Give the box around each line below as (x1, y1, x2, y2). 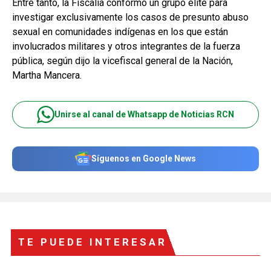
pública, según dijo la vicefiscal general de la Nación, (12, 54, 233, 67)
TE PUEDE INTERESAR (18, 235, 167, 248)
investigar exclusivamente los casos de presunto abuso (12, 11, 249, 23)
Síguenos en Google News (91, 154, 196, 163)
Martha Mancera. (12, 69, 82, 81)
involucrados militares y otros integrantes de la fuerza (12, 40, 240, 52)
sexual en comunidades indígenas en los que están (12, 25, 228, 38)
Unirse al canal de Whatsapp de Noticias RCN (54, 109, 234, 119)
